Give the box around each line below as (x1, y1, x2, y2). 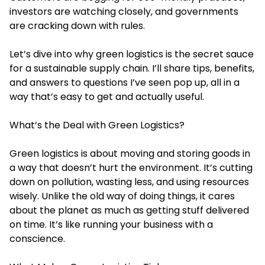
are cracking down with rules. (9, 18, 145, 33)
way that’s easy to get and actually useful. (9, 89, 204, 104)
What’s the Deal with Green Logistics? (9, 118, 185, 132)
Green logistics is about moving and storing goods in (9, 146, 250, 160)
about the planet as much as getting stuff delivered (9, 203, 249, 217)
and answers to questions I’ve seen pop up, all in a (9, 75, 240, 89)
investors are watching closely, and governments (9, 4, 238, 18)
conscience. (9, 231, 65, 245)
